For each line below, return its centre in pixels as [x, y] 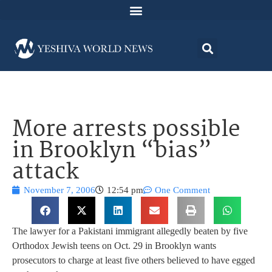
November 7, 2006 [59, 190]
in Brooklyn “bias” [112, 152]
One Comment [182, 190]
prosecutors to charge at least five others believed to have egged [134, 260]
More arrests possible [126, 131]
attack [46, 173]
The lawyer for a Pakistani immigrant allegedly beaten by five [130, 231]
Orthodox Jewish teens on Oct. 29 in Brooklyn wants [114, 246]
